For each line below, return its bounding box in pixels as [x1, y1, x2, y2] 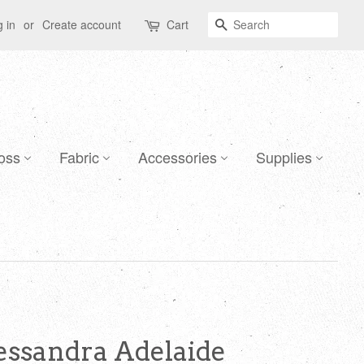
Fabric [59, 146, 99, 168]
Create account [42, 16, 121, 32]
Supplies [256, 146, 312, 168]
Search [227, 15, 269, 34]
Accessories [138, 146, 217, 168]
